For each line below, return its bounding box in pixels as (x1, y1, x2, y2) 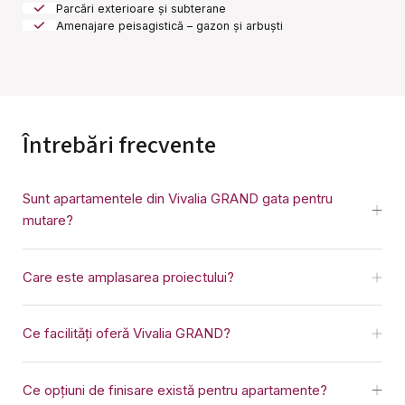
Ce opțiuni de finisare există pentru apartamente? (22, 381, 327, 399)
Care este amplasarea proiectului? (22, 268, 234, 286)
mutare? (22, 212, 73, 230)
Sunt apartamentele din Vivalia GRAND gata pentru (22, 190, 333, 208)
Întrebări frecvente (22, 128, 216, 164)
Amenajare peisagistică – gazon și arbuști (56, 18, 284, 33)
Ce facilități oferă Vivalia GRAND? (22, 325, 231, 343)
